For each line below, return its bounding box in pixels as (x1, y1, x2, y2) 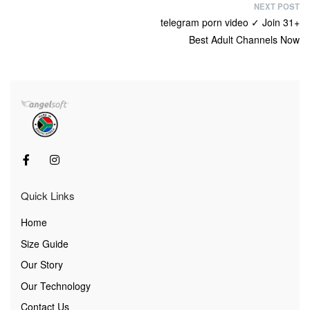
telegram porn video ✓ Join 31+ (161, 15, 300, 30)
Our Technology (21, 278, 91, 293)
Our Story (21, 257, 63, 272)
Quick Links (21, 188, 75, 203)
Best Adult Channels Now (189, 33, 300, 47)
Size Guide (21, 236, 69, 250)
